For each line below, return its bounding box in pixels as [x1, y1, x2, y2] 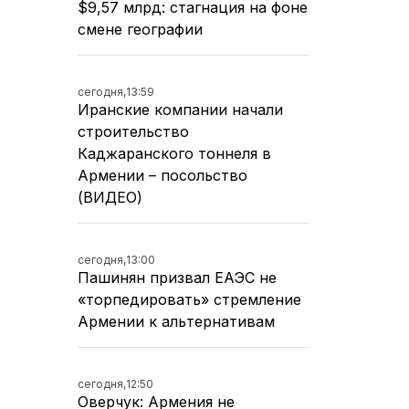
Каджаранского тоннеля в [78, 143, 271, 163]
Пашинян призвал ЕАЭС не [78, 267, 277, 287]
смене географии [78, 19, 203, 38]
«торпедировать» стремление [78, 289, 301, 309]
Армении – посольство [78, 165, 247, 184]
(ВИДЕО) [78, 187, 142, 206]
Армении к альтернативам [78, 311, 275, 330]
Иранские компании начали [78, 100, 283, 119]
